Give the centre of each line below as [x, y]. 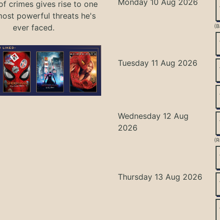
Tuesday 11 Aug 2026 [158, 63]
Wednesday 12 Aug [153, 116]
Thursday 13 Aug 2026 [160, 177]
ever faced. [33, 27]
